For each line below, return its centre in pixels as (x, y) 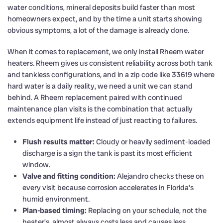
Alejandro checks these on (160, 176)
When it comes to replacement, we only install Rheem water (106, 52)
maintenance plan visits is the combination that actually (100, 109)
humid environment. (56, 199)
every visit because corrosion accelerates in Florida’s (108, 187)
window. (36, 165)
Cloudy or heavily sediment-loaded (153, 142)
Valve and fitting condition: (69, 176)
